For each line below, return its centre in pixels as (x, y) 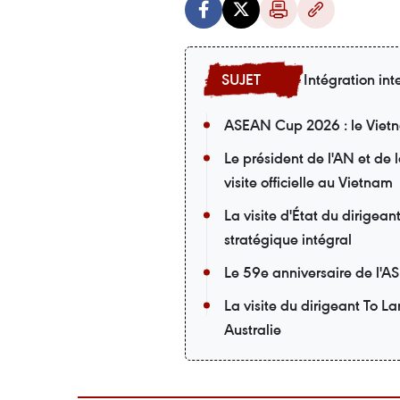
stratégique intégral (288, 239)
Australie (253, 329)
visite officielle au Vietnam (308, 182)
